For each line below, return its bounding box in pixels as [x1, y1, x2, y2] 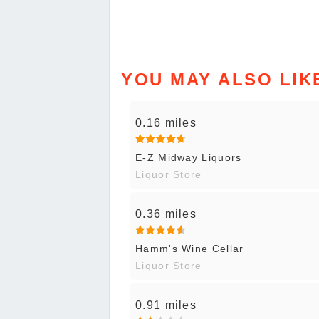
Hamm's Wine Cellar [135, 243, 244, 255]
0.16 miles [135, 117, 197, 130]
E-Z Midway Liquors [135, 152, 242, 164]
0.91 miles [135, 299, 197, 312]
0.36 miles [135, 208, 197, 221]
